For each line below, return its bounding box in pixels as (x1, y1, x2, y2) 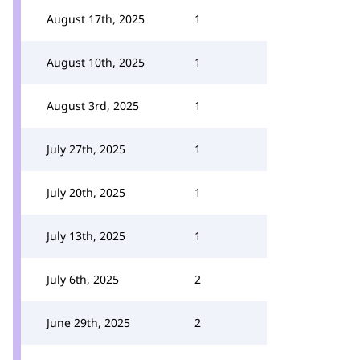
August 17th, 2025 (47, 11, 145, 27)
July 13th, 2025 (47, 228, 125, 243)
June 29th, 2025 (47, 315, 130, 330)
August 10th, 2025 (47, 55, 145, 70)
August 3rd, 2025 (47, 98, 139, 113)
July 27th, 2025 (47, 141, 125, 157)
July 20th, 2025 (47, 185, 125, 200)
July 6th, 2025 (47, 272, 119, 287)
